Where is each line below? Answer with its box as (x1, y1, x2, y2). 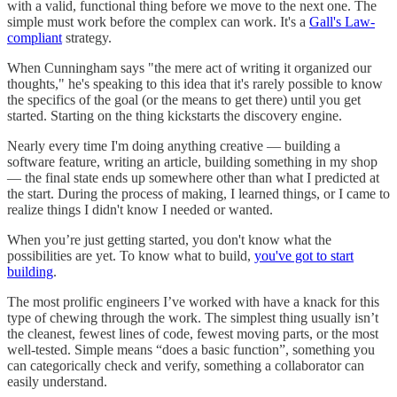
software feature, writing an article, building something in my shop (7, 153, 378, 169)
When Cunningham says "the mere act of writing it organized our (7, 59, 371, 75)
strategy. (62, 29, 112, 45)
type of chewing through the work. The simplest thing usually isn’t (7, 309, 378, 325)
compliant (7, 29, 62, 45)
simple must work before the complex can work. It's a (7, 13, 309, 29)
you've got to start (254, 247, 354, 263)
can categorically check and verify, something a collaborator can (7, 357, 364, 373)
